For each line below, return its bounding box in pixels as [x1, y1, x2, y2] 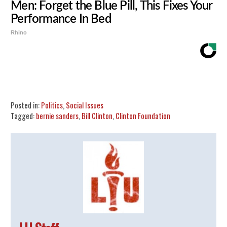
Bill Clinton [82, 110, 113, 122]
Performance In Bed [11, 13, 111, 26]
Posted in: [11, 100, 42, 111]
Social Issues [66, 100, 104, 111]
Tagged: [11, 110, 36, 122]
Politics [41, 100, 63, 111]
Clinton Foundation [116, 110, 171, 122]
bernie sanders [36, 110, 79, 122]
